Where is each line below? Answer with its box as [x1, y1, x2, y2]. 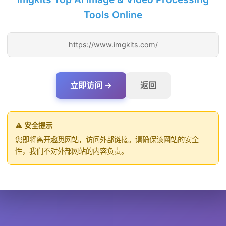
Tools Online [84, 9, 142, 21]
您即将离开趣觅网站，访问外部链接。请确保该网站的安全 [15, 135, 199, 144]
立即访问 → [70, 80, 112, 90]
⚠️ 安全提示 [15, 121, 52, 130]
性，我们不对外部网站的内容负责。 [15, 147, 128, 155]
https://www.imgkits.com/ [68, 40, 158, 49]
